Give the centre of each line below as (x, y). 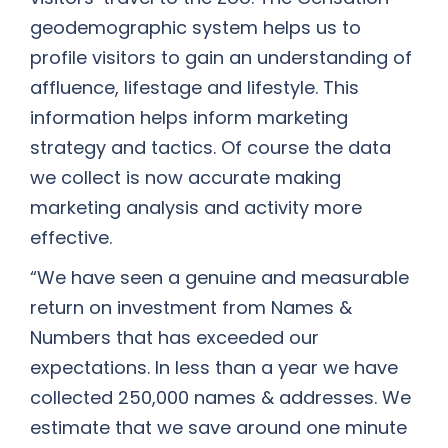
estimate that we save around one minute (218, 427)
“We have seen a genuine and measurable (219, 277)
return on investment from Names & (191, 307)
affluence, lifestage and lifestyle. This (194, 87)
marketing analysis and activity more (196, 207)
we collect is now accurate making (185, 177)
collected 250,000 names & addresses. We (220, 397)
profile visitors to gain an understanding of (221, 57)
